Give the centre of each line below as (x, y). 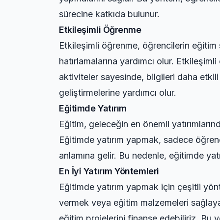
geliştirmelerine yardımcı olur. (118, 93)
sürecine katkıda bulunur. (109, 14)
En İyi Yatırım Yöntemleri (109, 171)
